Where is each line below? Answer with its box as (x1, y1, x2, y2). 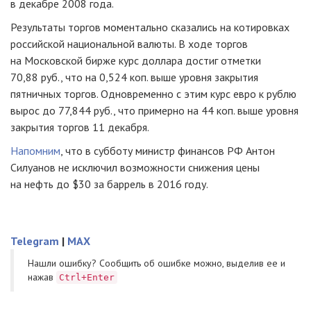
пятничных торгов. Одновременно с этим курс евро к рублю (10, 87, 296, 101)
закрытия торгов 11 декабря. (10, 120, 149, 134)
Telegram (10, 234, 59, 248)
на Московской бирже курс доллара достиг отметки (10, 53, 261, 67)
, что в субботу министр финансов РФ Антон (60, 144, 275, 158)
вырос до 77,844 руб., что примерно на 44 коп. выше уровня (10, 103, 299, 117)
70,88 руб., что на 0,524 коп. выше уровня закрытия (10, 70, 258, 84)
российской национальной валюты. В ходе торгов (10, 37, 248, 51)
